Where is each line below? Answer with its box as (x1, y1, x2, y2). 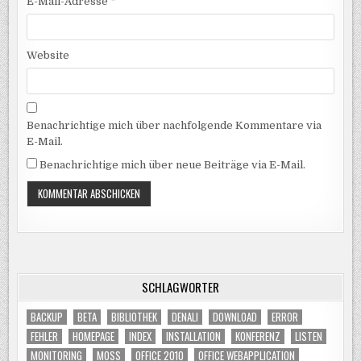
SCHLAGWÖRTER (142, 277, 219, 296)
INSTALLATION (166, 327, 222, 344)
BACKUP (31, 308, 64, 325)
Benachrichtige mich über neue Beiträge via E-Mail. (39, 159, 306, 172)
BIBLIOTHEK (111, 308, 158, 325)
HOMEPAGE (73, 327, 115, 344)
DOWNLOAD (213, 308, 258, 325)
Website (27, 48, 70, 61)
